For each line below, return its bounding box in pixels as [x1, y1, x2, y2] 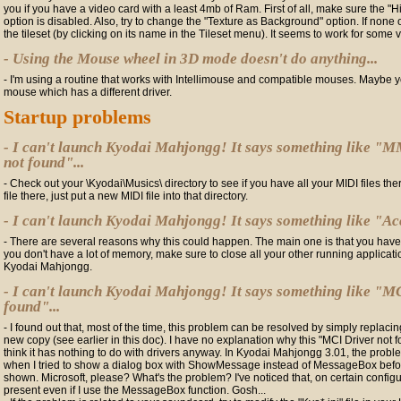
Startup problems [4, 106, 151, 128]
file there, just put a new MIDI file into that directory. [4, 190, 248, 202]
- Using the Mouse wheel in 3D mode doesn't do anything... [4, 50, 378, 67]
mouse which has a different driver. [4, 86, 172, 98]
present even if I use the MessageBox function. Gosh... [4, 384, 266, 397]
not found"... [4, 154, 84, 171]
